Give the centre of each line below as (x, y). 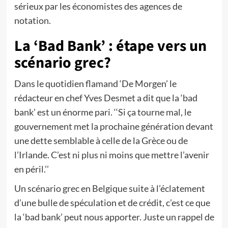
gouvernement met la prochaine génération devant (113, 126)
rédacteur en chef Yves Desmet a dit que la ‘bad (106, 98)
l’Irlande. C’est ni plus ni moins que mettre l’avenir (111, 155)
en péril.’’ (31, 169)
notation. (32, 20)
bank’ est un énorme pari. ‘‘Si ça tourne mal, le (103, 112)
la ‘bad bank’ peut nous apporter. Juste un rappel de (114, 217)
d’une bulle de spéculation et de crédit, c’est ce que (112, 203)
